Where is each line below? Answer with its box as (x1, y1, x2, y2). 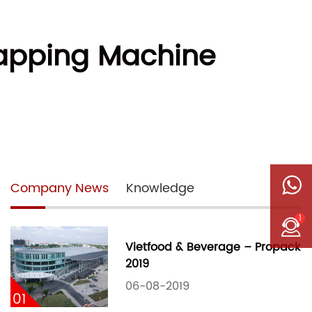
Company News (10, 178, 109, 198)
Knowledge (126, 178, 194, 198)
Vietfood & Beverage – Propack (125, 237, 300, 256)
